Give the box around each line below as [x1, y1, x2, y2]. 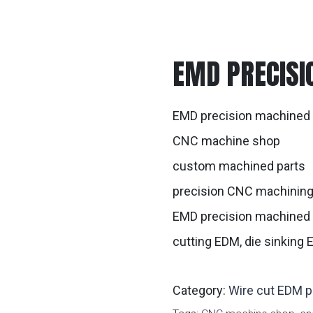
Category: [173, 283, 229, 298]
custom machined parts [173, 159, 306, 173]
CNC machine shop [173, 133, 281, 148]
